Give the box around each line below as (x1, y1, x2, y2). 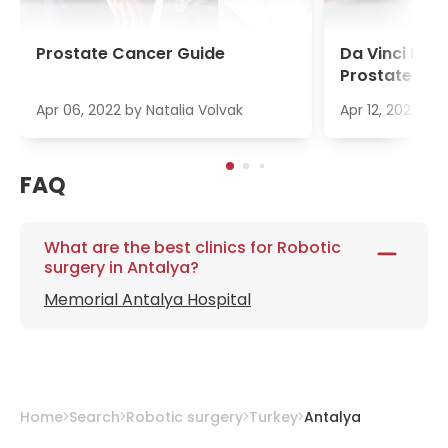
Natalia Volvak (146, 100, 243, 120)
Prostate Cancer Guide (36, 42, 225, 65)
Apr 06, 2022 (36, 100, 121, 120)
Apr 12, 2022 (340, 100, 419, 120)
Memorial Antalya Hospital (44, 288, 251, 311)
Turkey (249, 406, 298, 427)
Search (69, 406, 120, 427)
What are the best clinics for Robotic (44, 236, 341, 259)
